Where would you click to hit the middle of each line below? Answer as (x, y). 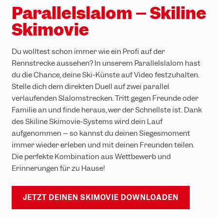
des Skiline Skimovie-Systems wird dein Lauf (87, 121)
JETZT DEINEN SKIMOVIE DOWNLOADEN (101, 197)
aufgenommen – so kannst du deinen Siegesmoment (101, 133)
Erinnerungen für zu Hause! (58, 168)
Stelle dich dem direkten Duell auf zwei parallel (91, 86)
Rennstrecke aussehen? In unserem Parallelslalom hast (106, 63)
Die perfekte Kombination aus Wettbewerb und (91, 156)
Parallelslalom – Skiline (109, 13)
